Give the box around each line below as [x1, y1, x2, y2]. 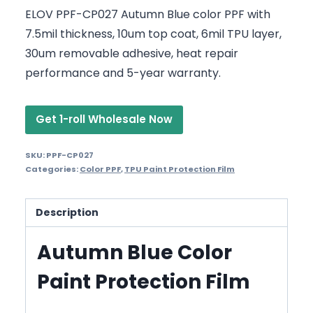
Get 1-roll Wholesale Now [36, 111, 173, 126]
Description [36, 205, 99, 219]
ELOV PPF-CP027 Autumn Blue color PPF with [25, 6, 270, 22]
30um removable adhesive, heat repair [25, 45, 238, 61]
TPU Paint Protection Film [124, 163, 235, 175]
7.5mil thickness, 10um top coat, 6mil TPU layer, [25, 25, 282, 42]
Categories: [25, 163, 80, 175]
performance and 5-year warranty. [25, 64, 221, 81]
